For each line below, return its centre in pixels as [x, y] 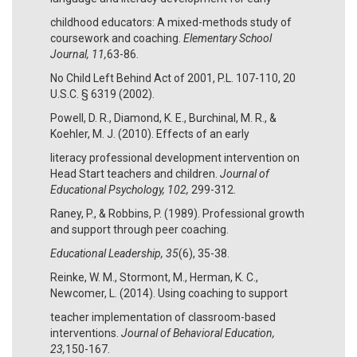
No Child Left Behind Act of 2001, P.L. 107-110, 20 [173, 78]
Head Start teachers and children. [135, 173]
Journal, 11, [78, 54]
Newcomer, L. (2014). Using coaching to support [169, 293]
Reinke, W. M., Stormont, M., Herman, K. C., [154, 277]
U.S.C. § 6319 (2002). [102, 94]
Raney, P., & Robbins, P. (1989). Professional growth [177, 213]
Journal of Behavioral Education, [198, 333]
